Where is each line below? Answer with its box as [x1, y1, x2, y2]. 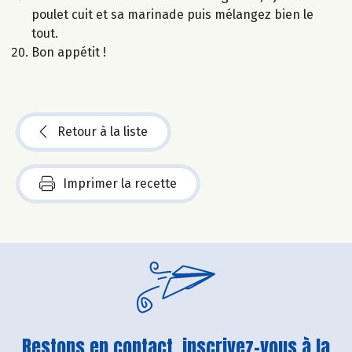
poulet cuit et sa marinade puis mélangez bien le [31, 6, 313, 22]
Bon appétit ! [31, 44, 106, 60]
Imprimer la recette [63, 175, 177, 191]
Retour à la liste [57, 123, 148, 139]
